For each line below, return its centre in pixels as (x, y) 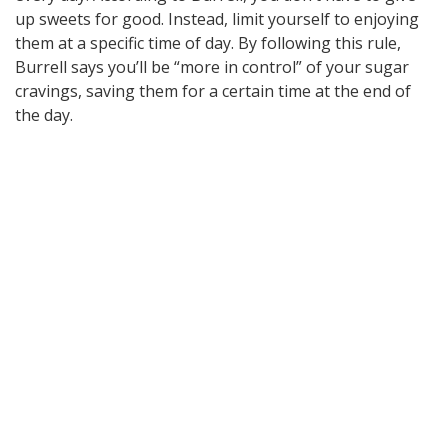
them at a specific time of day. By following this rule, (208, 43)
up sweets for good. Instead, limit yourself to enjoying (217, 19)
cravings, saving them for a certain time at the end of (213, 91)
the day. (44, 115)
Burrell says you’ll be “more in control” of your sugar (212, 67)
